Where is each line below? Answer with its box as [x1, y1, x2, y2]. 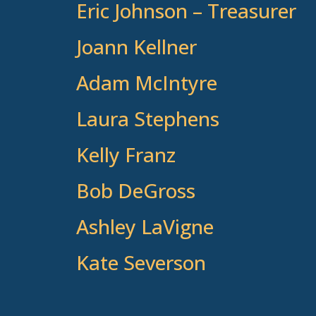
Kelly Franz [75, 141, 176, 169]
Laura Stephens [75, 105, 219, 133]
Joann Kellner [75, 33, 197, 61]
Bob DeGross [75, 177, 195, 205]
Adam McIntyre [75, 69, 217, 97]
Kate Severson [75, 249, 206, 276]
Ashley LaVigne [75, 213, 214, 241]
